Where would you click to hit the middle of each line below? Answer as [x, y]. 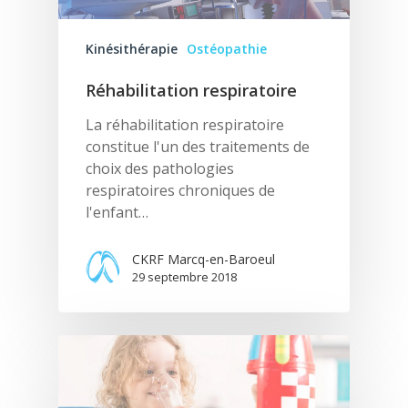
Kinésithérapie [132, 48]
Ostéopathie [227, 48]
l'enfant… [117, 212]
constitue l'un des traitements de [198, 146]
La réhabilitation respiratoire [185, 124]
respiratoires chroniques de [180, 190]
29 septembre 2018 [184, 276]
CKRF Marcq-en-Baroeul [204, 259]
